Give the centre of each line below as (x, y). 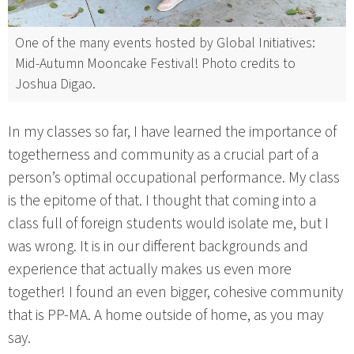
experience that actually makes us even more (150, 270)
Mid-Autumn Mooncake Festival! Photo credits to (155, 64)
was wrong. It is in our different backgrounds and (158, 247)
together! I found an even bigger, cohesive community (175, 293)
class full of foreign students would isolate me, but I (168, 224)
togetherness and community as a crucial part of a (163, 155)
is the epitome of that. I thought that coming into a (162, 201)
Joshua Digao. (55, 85)
